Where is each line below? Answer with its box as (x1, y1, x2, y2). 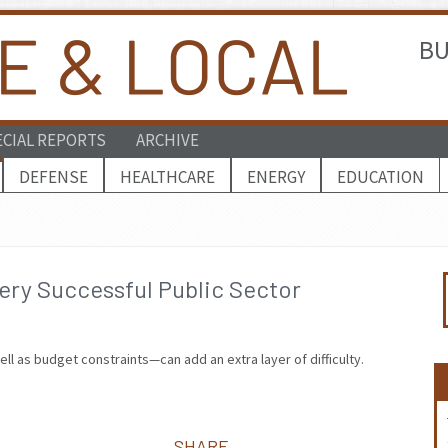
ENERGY (247, 166, 305, 188)
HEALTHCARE (120, 166, 215, 188)
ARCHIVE (136, 129, 199, 151)
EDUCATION (337, 166, 424, 188)
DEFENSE (19, 166, 88, 188)
